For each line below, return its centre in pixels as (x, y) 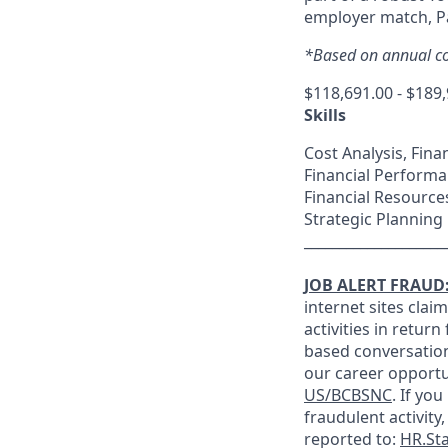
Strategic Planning (373, 219)
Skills (325, 115)
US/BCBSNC (348, 395)
